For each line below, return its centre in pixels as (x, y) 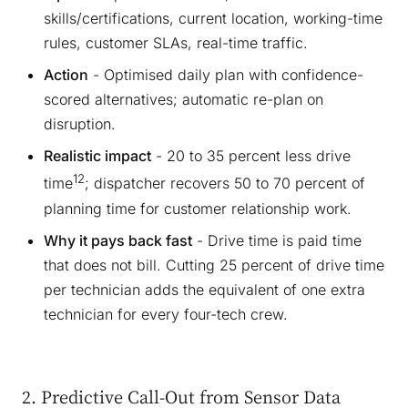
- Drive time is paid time (277, 240)
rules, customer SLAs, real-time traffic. (176, 43)
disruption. (80, 124)
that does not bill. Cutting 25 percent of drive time (214, 265)
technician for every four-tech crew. (166, 314)
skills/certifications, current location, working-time (213, 19)
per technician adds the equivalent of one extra (204, 289)
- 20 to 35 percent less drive (251, 156)
